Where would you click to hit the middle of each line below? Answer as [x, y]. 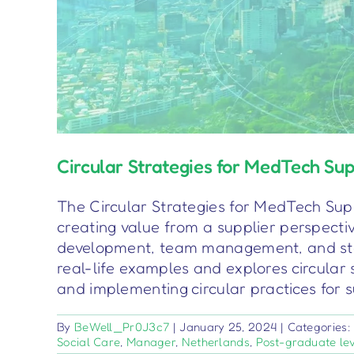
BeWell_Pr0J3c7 [122, 327]
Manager [151, 342]
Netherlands [215, 342]
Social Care [89, 342]
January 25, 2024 [228, 327]
